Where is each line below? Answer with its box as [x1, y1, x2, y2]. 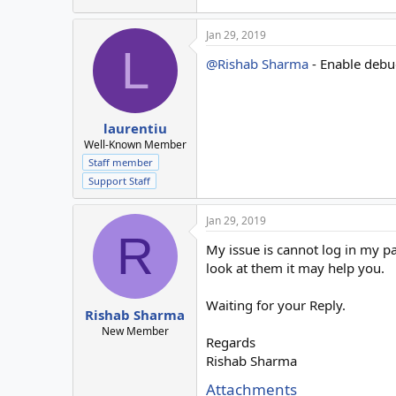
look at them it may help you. [206, 259, 385, 278]
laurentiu [103, 119, 167, 138]
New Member [101, 323, 169, 339]
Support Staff [88, 174, 150, 188]
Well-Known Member [83, 137, 187, 153]
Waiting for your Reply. [206, 296, 346, 315]
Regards [206, 333, 255, 352]
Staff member [88, 156, 153, 170]
